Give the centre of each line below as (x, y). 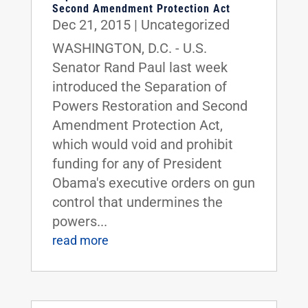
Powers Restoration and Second (150, 106)
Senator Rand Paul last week (140, 67)
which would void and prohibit (142, 144)
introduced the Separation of (139, 87)
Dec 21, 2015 (91, 25)
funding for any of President (137, 164)
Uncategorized (185, 25)
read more (80, 240)
